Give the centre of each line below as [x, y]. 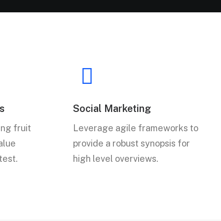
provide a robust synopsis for [131, 143]
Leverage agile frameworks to [136, 128]
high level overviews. [116, 159]
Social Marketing [112, 109]
